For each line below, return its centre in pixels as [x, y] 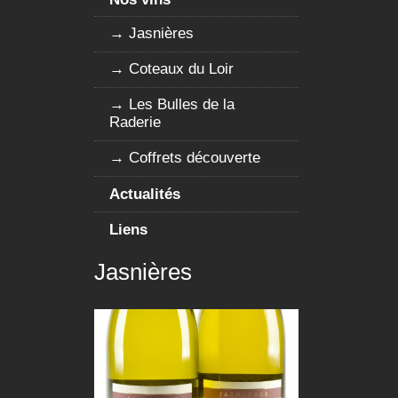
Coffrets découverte [195, 158]
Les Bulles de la [182, 105]
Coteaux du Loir [182, 69]
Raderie [135, 123]
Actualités [145, 194]
